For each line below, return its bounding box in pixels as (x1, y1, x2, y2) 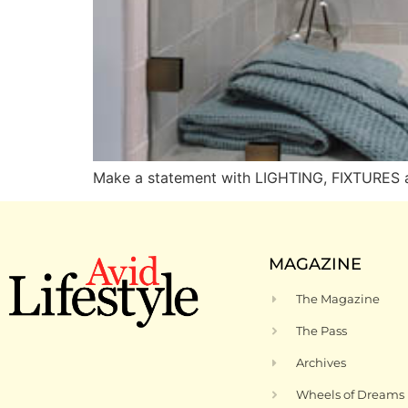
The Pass (296, 323, 348, 339)
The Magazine (296, 291, 381, 307)
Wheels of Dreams (296, 387, 405, 403)
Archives (296, 355, 347, 371)
